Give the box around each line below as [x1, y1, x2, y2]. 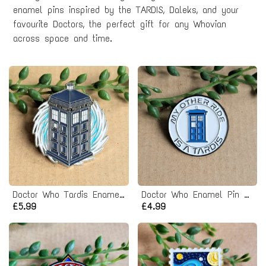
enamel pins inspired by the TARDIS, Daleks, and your [13, 4, 239, 15]
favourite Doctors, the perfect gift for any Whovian [13, 18, 226, 30]
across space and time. [13, 33, 112, 44]
